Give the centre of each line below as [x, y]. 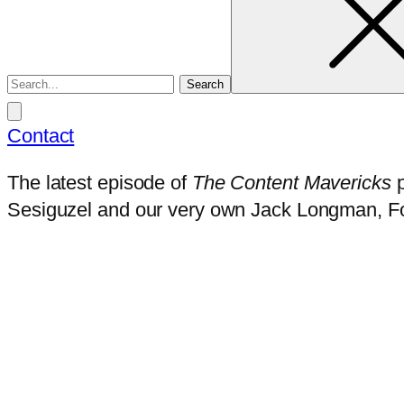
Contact [41, 136]
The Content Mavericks [291, 183]
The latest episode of [100, 183]
